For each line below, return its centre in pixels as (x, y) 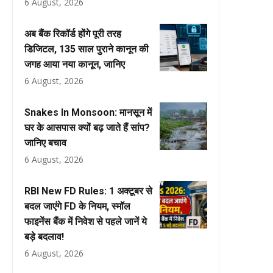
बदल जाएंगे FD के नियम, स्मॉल (77, 206)
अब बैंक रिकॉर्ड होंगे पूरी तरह (73, 34)
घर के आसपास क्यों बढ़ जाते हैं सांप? (87, 127)
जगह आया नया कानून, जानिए (75, 64)
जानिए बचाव (45, 143)
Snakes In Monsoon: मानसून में (88, 112)
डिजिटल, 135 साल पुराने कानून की (87, 49)
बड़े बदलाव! (44, 236)
